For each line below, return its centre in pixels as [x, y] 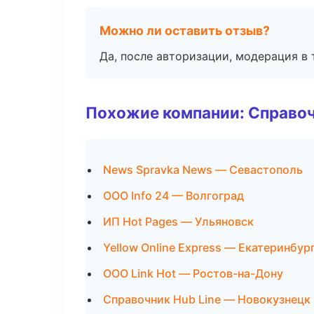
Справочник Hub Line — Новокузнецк [207, 299]
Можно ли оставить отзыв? [185, 30]
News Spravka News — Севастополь [203, 170]
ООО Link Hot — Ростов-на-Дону [193, 273]
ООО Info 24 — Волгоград [173, 196]
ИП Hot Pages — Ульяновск [178, 221]
